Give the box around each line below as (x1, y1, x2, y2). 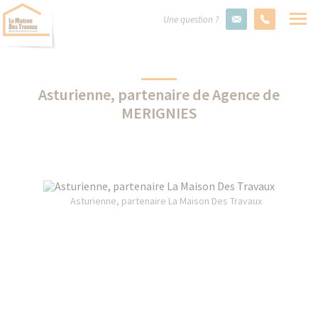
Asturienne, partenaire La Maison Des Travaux (70, 194, 263, 207)
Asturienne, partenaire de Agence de (38, 84, 280, 104)
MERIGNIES (121, 103, 197, 123)
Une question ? (163, 13, 219, 26)
